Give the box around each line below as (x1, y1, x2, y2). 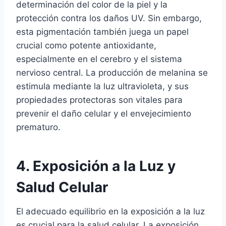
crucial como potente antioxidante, (16, 40, 156, 50)
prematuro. (16, 122, 61, 132)
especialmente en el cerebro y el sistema (16, 53, 182, 64)
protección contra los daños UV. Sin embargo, (16, 13, 202, 23)
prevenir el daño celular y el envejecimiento (16, 108, 191, 119)
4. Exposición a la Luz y (16, 157, 176, 175)
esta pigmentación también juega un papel (16, 26, 189, 37)
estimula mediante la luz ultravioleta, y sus (16, 81, 189, 91)
